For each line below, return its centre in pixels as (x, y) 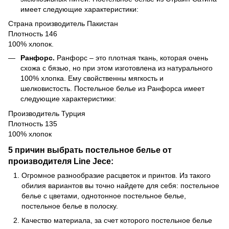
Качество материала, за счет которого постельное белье (117, 220)
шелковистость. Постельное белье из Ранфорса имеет (112, 89)
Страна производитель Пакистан (63, 24)
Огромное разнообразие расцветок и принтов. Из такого (116, 175)
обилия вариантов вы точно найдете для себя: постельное (120, 185)
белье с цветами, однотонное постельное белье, (104, 196)
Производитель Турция (47, 113)
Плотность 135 (33, 123)
